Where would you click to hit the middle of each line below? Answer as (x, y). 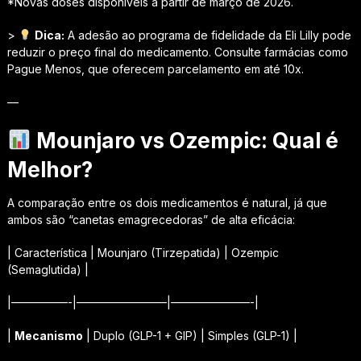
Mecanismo (48, 335)
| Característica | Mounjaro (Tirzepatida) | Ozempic (143, 252)
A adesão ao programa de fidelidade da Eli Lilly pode (207, 35)
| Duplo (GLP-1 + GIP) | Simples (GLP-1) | (190, 335)
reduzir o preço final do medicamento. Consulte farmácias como (177, 52)
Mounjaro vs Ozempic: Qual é (185, 140)
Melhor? (50, 169)
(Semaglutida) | (48, 269)
